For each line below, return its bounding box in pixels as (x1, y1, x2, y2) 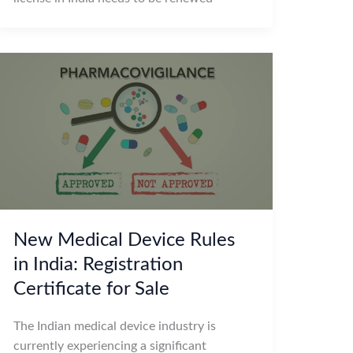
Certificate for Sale (13, 279, 169, 299)
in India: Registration (13, 255, 183, 274)
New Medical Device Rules (13, 230, 235, 250)
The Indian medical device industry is (13, 319, 216, 333)
